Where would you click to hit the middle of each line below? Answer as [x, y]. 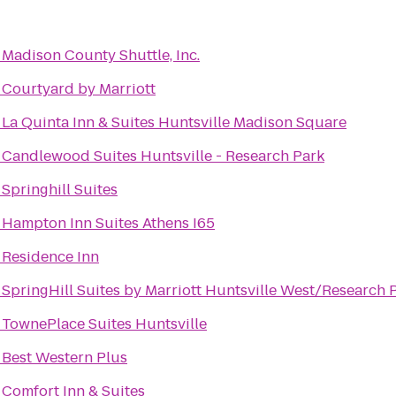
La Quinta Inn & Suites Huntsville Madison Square [174, 122]
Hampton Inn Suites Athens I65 [108, 223]
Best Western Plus [65, 358]
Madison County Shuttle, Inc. [101, 55]
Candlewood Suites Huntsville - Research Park [163, 156]
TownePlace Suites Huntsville [104, 324]
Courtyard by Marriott [79, 89]
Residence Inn [50, 257]
